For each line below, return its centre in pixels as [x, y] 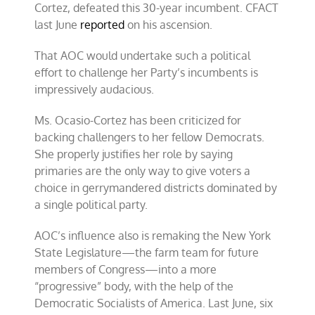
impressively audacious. [95, 90]
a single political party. [91, 205]
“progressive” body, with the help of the [134, 287]
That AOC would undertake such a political [143, 56]
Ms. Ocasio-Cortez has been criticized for [138, 121]
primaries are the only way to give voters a [143, 171]
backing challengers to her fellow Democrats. [150, 137]
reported [103, 25]
